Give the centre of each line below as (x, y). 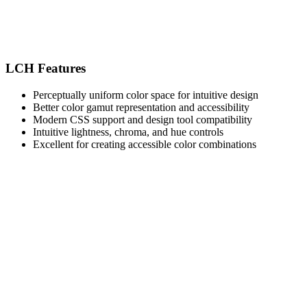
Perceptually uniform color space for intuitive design (146, 95)
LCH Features (46, 68)
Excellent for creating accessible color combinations (145, 144)
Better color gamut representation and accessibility (141, 107)
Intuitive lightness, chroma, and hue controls (128, 132)
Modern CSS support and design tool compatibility (143, 119)
